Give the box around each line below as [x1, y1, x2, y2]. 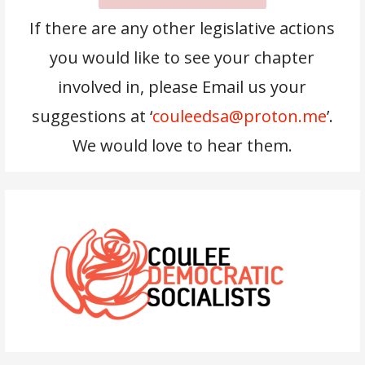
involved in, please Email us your [58, 75, 307, 98]
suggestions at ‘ [31, 104, 152, 127]
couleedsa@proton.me [152, 104, 327, 127]
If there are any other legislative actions [29, 16, 336, 39]
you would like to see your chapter [50, 46, 315, 68]
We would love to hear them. [72, 134, 292, 156]
